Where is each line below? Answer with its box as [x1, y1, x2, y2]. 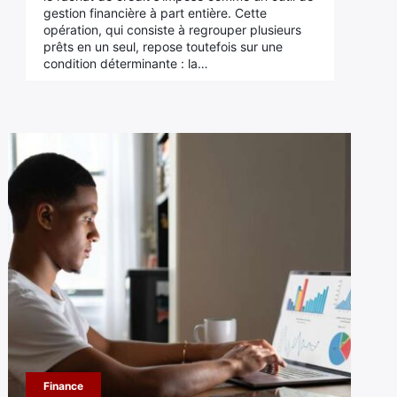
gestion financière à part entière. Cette [43, 5, 267, 20]
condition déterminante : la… [43, 56, 208, 71]
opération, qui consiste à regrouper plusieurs [43, 22, 301, 37]
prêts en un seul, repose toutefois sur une [43, 39, 283, 54]
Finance [43, 379, 83, 393]
